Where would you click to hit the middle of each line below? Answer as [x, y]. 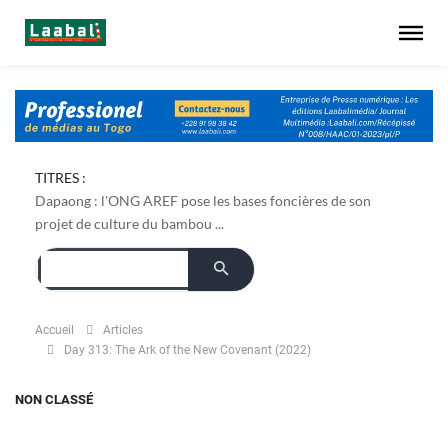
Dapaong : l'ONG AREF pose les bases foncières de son [203, 200]
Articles [123, 329]
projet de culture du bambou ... [129, 223]
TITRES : [60, 177]
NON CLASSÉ [54, 399]
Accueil [54, 329]
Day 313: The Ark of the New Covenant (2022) [187, 349]
